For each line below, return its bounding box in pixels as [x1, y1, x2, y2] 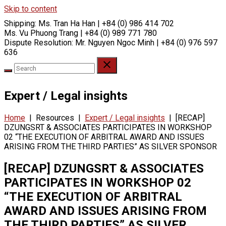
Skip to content [4, 4, 57, 14]
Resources [36, 112, 74, 123]
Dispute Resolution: [4, 38, 75, 47]
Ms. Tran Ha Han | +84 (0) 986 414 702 [38, 19, 174, 28]
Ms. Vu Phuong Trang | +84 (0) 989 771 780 [4, 28, 157, 38]
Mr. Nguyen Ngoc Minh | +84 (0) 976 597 [75, 38, 217, 47]
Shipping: [4, 19, 38, 28]
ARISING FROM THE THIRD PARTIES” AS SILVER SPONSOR [4, 141, 217, 151]
